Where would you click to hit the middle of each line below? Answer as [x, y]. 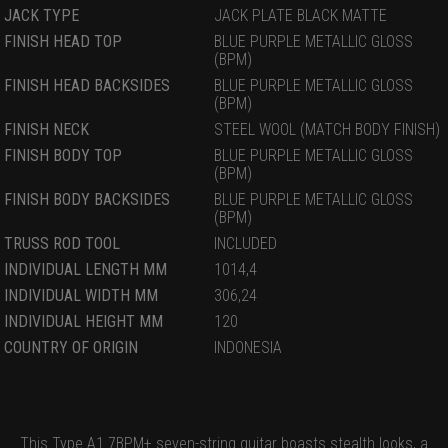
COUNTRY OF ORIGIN [71, 347]
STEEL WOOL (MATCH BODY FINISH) [327, 129]
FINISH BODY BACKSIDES [87, 199]
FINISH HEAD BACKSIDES [87, 85]
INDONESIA [248, 347]
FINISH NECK [46, 129]
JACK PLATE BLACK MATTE [300, 15]
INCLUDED [245, 243]
